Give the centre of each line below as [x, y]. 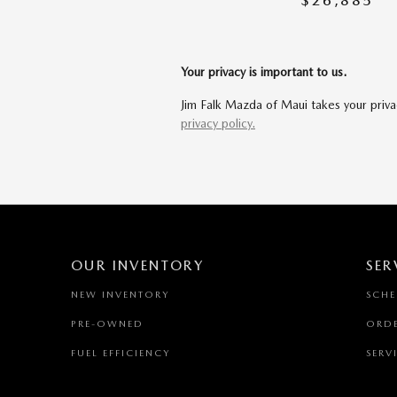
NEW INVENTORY [120, 295]
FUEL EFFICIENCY [121, 353]
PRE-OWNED [107, 324]
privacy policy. [218, 123]
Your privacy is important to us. [264, 72]
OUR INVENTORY [138, 265]
